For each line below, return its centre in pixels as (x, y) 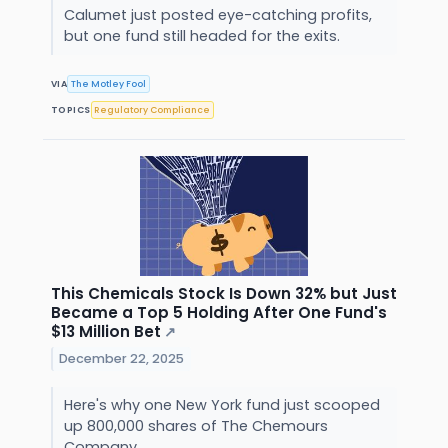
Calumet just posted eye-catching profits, (217, 14)
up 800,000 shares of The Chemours (195, 426)
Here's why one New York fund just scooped (221, 405)
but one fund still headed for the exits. (203, 35)
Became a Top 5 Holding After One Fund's (219, 313)
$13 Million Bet (106, 332)
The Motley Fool (109, 83)
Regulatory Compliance (152, 109)
